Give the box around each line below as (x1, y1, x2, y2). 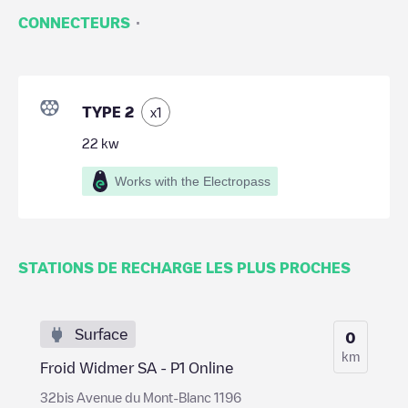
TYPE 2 (82, 104, 134, 119)
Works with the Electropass (115, 173, 270, 189)
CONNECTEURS (18, 15, 130, 30)
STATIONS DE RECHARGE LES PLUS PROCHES (18, 260, 351, 275)
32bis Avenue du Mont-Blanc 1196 (40, 390, 241, 403)
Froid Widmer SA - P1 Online (40, 360, 234, 375)
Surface (75, 326, 128, 342)
